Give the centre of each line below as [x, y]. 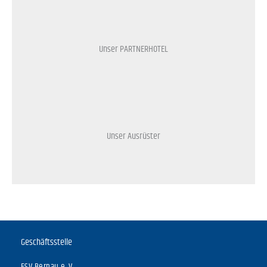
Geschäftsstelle [46, 242]
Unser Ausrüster [133, 136]
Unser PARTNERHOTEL [133, 49]
